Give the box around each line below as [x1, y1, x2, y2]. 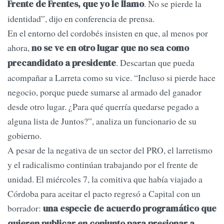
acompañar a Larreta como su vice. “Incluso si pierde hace [7, 71, 215, 84]
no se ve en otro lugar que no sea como [29, 42, 189, 54]
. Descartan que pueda [116, 56, 194, 69]
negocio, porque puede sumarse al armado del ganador [7, 86, 201, 98]
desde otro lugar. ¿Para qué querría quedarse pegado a [7, 100, 199, 113]
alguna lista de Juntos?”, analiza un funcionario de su [7, 115, 196, 127]
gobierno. [7, 129, 41, 142]
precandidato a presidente [7, 57, 116, 69]
